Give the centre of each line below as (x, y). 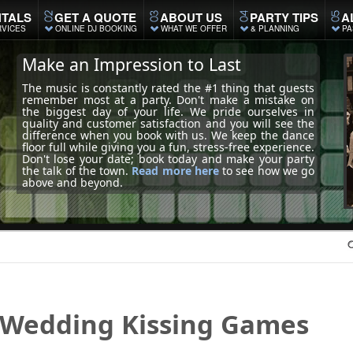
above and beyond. (72, 182)
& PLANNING (275, 28)
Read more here (175, 171)
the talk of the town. (77, 171)
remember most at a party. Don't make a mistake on (168, 100)
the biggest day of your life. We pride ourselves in (168, 111)
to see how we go (266, 171)
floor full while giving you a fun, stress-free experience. (168, 147)
